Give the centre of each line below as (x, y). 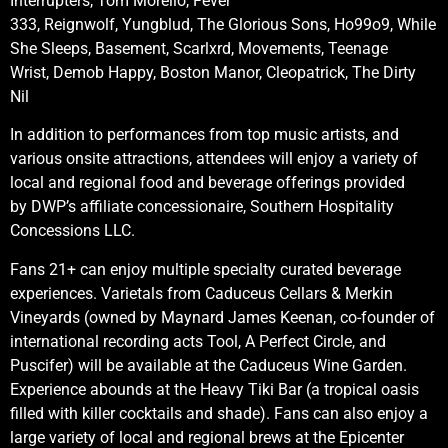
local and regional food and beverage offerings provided (207, 183)
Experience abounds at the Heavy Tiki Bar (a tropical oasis (214, 389)
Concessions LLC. (74, 231)
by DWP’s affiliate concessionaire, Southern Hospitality (202, 207)
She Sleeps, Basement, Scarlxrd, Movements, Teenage (199, 48)
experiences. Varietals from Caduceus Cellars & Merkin (201, 293)
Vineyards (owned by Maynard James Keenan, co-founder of (222, 317)
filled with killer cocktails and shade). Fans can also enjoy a (219, 413)
